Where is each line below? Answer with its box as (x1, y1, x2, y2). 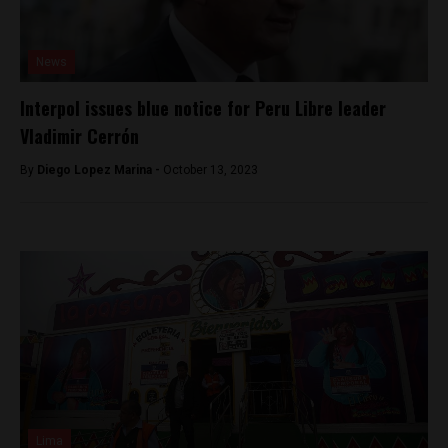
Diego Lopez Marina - (37, 163, 163, 178)
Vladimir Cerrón (20, 123, 139, 150)
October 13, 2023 (163, 163, 258, 178)
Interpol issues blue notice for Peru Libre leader (20, 95, 386, 122)
